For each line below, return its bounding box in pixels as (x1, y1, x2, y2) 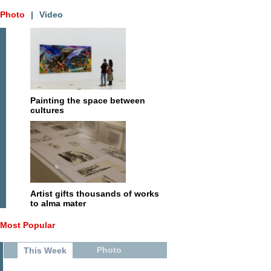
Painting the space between (30, 96, 145, 105)
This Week (24, 246, 67, 255)
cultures (30, 105, 64, 115)
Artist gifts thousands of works (30, 189, 159, 198)
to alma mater (30, 198, 86, 208)
